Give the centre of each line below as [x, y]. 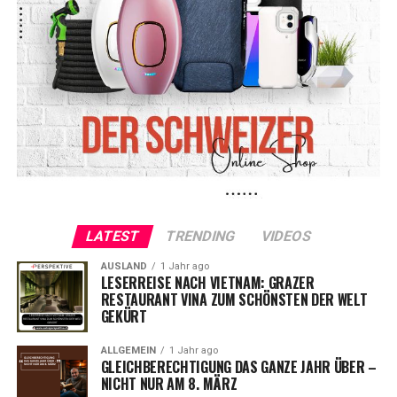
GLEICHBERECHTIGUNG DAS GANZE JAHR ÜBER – [238, 366]
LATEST [113, 236]
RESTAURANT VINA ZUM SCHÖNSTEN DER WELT [234, 299]
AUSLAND [124, 266]
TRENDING [200, 236]
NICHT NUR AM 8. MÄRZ [169, 383]
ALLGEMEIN [128, 350]
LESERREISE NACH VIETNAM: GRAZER [207, 282]
